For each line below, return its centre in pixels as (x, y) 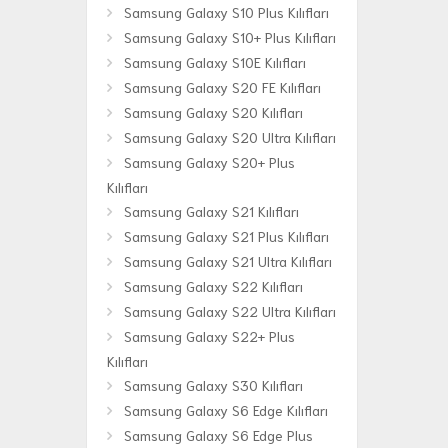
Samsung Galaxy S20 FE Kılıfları (222, 87)
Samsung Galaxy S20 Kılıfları (213, 112)
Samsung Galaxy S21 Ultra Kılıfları (228, 261)
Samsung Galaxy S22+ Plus (209, 336)
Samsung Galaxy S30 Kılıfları (213, 385)
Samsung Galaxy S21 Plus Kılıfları (226, 236)
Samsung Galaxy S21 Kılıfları (211, 211)
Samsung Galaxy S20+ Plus (209, 162)
